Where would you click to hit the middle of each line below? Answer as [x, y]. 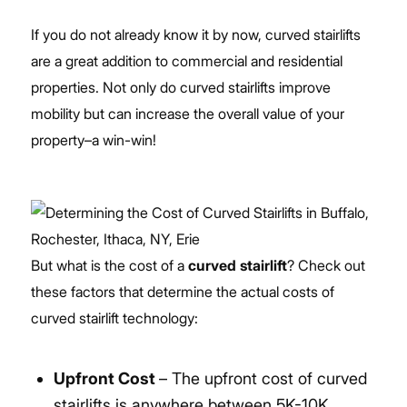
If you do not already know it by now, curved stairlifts [195, 34]
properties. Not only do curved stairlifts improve [180, 87]
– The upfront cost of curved [263, 378]
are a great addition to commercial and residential [186, 60]
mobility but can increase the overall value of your [187, 113]
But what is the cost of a [109, 265]
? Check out [326, 265]
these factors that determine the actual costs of [182, 291]
